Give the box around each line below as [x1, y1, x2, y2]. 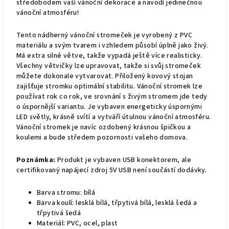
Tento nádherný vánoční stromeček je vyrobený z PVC [16, 30, 192, 40]
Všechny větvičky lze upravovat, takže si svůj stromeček [16, 61, 201, 71]
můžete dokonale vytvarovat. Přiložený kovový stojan [16, 71, 193, 81]
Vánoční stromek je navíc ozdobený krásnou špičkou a [16, 122, 191, 132]
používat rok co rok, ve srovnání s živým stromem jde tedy [16, 91, 208, 102]
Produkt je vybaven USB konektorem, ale [55, 155, 192, 165]
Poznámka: [16, 155, 56, 165]
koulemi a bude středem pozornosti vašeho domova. [16, 132, 188, 143]
